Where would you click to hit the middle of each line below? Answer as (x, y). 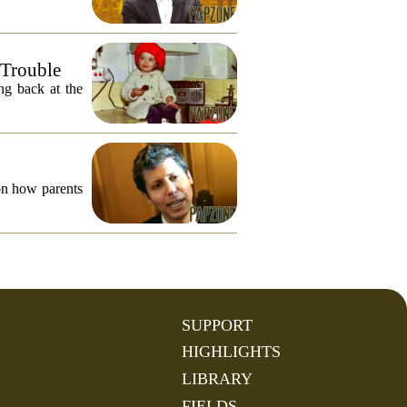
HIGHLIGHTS (231, 352)
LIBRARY (217, 379)
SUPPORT (217, 325)
